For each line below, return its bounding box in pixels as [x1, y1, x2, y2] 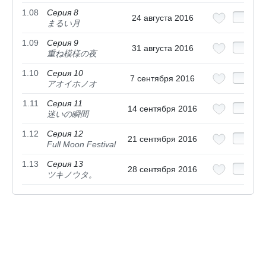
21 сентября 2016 [128, 134, 197, 144]
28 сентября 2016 [128, 164, 197, 174]
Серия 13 [47, 159, 83, 169]
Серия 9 [47, 37, 78, 47]
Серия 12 [47, 128, 83, 138]
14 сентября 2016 [128, 103, 197, 113]
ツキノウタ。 [47, 169, 97, 179]
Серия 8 [47, 7, 78, 17]
